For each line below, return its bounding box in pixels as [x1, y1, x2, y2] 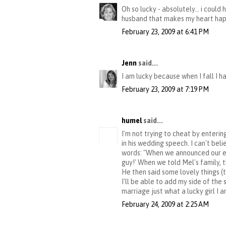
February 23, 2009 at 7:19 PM [122, 85, 209, 94]
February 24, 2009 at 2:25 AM [122, 200, 209, 209]
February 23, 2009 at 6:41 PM [122, 28, 209, 36]
